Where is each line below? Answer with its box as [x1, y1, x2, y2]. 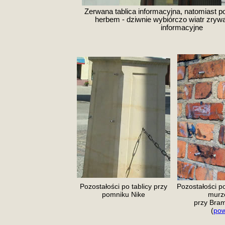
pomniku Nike [102, 190, 145, 198]
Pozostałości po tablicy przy [80, 182, 167, 190]
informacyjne [161, 24, 203, 32]
